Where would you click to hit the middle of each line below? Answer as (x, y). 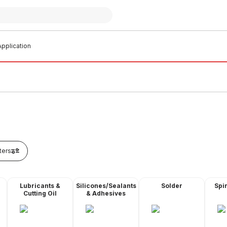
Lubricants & (40, 186)
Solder (172, 186)
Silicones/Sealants (106, 186)
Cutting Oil (40, 193)
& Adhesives (106, 193)
